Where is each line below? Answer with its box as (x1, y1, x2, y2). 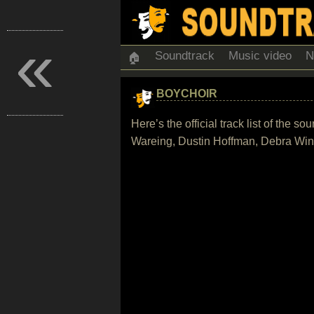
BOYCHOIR (156, 88, 217, 100)
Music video (228, 49, 292, 62)
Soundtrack (155, 49, 214, 62)
